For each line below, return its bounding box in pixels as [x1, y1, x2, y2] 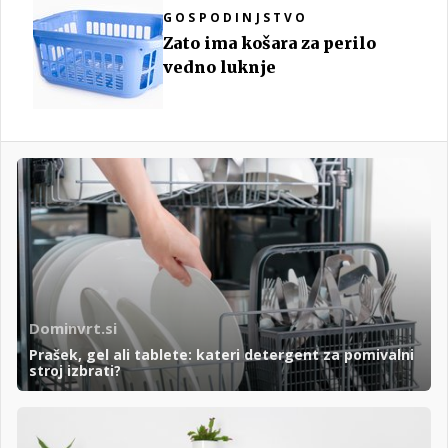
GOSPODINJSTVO [163, 9, 309, 27]
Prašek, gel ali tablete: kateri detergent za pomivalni [29, 345, 414, 365]
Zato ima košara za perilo [163, 33, 376, 54]
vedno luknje [163, 57, 276, 78]
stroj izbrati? [29, 361, 121, 381]
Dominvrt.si [29, 318, 117, 339]
